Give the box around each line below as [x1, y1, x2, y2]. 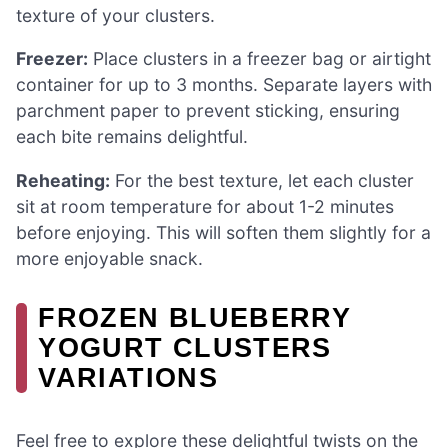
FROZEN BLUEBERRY [38, 301, 352, 333]
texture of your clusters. [16, 4, 215, 26]
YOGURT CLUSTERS [38, 331, 332, 363]
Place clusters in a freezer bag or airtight [88, 48, 431, 70]
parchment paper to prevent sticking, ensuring [16, 100, 400, 122]
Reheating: [16, 169, 110, 191]
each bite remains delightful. [16, 126, 248, 148]
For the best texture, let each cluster [110, 169, 414, 191]
